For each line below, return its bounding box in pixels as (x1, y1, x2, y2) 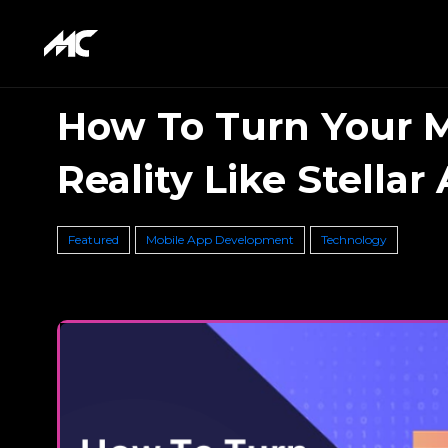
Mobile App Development (146, 232, 294, 247)
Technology (321, 232, 387, 247)
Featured (68, 232, 119, 247)
